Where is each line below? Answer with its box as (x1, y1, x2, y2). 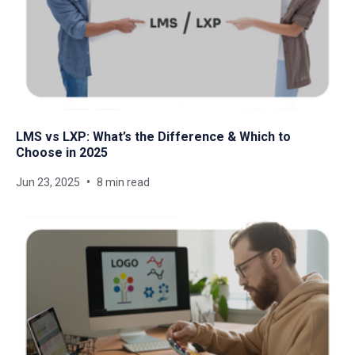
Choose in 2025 (16, 145, 108, 161)
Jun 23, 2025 (16, 176, 80, 189)
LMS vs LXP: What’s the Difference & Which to (16, 129, 291, 145)
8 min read (97, 176, 150, 189)
